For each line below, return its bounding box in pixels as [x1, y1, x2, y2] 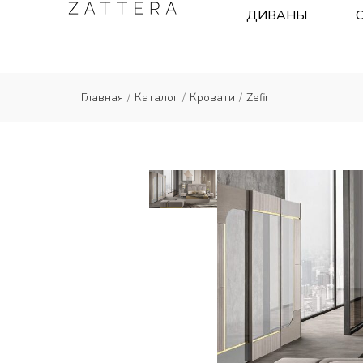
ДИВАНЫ [246, 6, 308, 24]
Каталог [135, 89, 178, 105]
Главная [81, 89, 123, 105]
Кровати [190, 89, 235, 105]
